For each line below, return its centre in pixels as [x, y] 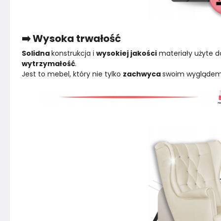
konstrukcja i [74, 53]
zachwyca [143, 74]
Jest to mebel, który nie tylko [72, 74]
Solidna [37, 53]
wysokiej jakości [127, 53]
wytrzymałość [48, 64]
